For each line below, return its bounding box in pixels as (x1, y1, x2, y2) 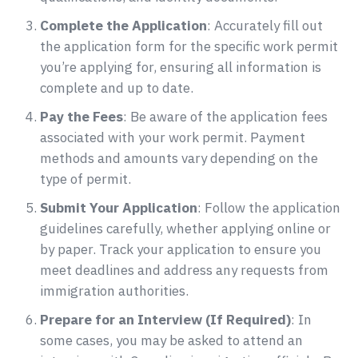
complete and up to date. (40, 79, 193, 97)
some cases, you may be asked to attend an (40, 332, 303, 350)
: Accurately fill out (207, 17, 323, 35)
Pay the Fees (40, 108, 123, 126)
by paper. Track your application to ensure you (40, 241, 321, 259)
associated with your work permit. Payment (40, 129, 305, 147)
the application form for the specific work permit (40, 38, 338, 56)
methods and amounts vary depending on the (40, 149, 318, 168)
